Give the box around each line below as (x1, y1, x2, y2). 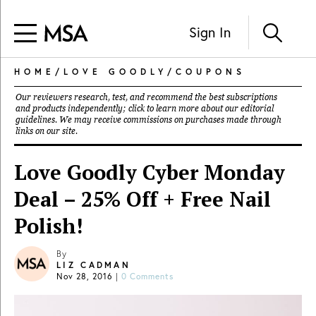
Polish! (14, 212, 83, 239)
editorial (241, 104, 274, 114)
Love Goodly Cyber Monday (14, 159, 285, 186)
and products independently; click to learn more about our (16, 104, 241, 114)
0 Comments (121, 271, 174, 281)
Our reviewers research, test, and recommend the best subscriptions (16, 92, 277, 102)
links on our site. (16, 126, 78, 136)
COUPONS (176, 66, 245, 77)
